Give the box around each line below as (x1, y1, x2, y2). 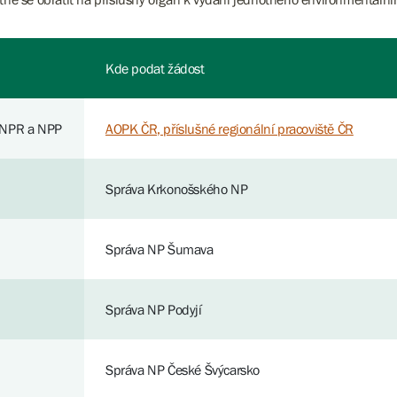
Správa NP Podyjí (105, 301, 202, 317)
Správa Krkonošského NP (105, 181, 248, 197)
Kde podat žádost (105, 60, 205, 76)
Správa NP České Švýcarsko (105, 362, 260, 378)
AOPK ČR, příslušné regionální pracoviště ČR (105, 121, 354, 136)
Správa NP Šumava (105, 241, 214, 257)
